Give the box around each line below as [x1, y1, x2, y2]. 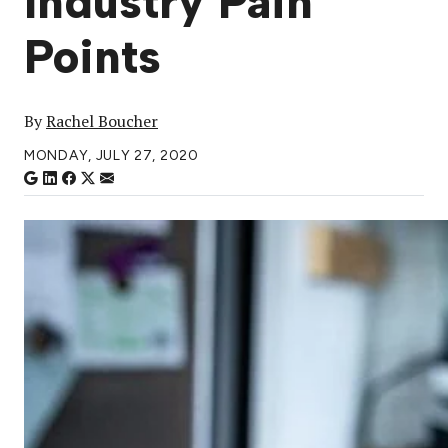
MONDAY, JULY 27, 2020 [24, 147, 199, 165]
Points [24, 29, 161, 86]
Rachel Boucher [46, 110, 158, 133]
